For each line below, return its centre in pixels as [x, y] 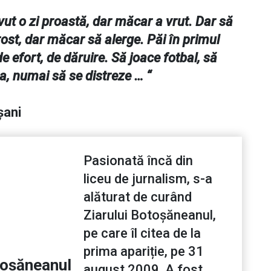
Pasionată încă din [138, 161]
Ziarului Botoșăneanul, [150, 215]
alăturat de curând [138, 197]
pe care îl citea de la [142, 233]
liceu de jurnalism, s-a [148, 179]
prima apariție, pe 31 [144, 252]
